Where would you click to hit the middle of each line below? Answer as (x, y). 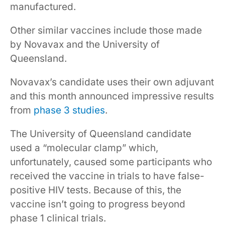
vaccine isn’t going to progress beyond (98, 204)
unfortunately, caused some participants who (111, 162)
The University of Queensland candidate (101, 134)
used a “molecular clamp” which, (84, 148)
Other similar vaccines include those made (106, 31)
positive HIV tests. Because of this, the (96, 190)
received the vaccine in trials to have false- (107, 176)
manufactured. (43, 7)
